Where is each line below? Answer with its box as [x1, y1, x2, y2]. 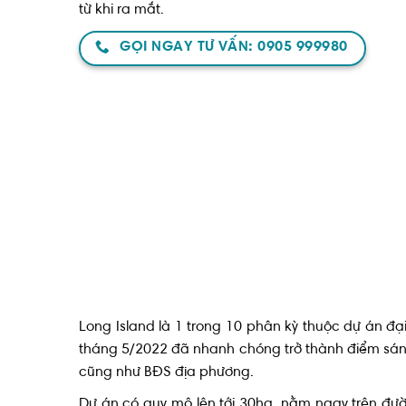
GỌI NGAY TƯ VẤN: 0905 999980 [120, 41, 348, 54]
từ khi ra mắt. [79, 3, 164, 17]
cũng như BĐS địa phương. [79, 365, 254, 380]
